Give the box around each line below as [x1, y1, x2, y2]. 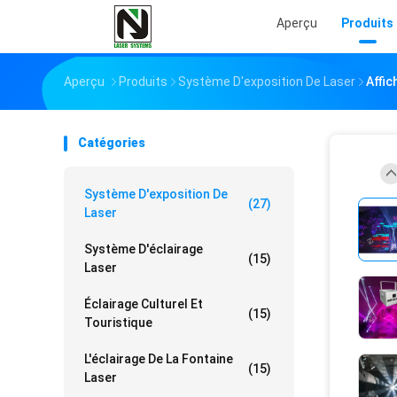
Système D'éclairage [84, 242, 203, 256]
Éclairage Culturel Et [84, 297, 203, 311]
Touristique [84, 315, 152, 330]
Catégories [78, 136, 145, 150]
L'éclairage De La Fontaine [84, 352, 233, 366]
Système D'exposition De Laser [178, 74, 355, 89]
